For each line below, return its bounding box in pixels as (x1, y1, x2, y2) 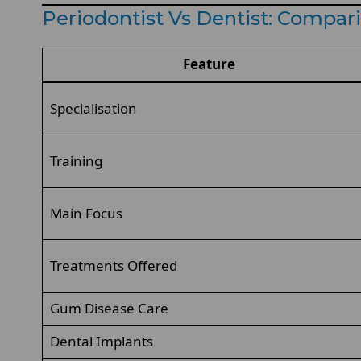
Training (49, 151, 102, 170)
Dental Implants (49, 332, 153, 351)
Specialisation (49, 99, 137, 118)
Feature (182, 55, 235, 73)
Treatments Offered (49, 256, 177, 275)
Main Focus (49, 204, 122, 222)
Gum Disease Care (49, 299, 168, 317)
